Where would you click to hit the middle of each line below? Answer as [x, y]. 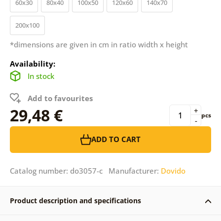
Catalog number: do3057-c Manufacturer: [85, 170]
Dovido [173, 170]
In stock [41, 76]
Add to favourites [60, 98]
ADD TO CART [116, 139]
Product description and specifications [75, 200]
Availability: [32, 63]
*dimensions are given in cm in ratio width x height [99, 44]
